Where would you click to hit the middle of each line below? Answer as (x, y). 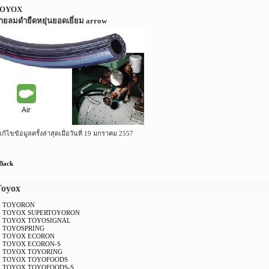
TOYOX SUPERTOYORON (41, 213)
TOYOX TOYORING (33, 252)
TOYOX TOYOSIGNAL (37, 220)
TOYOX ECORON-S (32, 244)
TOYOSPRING (24, 228)
